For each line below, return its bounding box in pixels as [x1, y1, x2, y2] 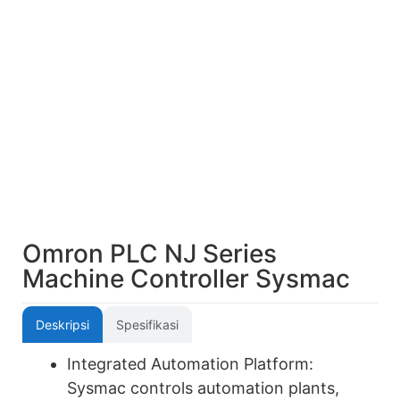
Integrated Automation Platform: [67, 354, 313, 373]
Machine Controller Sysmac [22, 263, 350, 294]
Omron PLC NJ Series [22, 238, 277, 269]
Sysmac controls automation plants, [67, 379, 339, 397]
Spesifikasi [116, 317, 179, 332]
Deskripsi [36, 317, 89, 332]
